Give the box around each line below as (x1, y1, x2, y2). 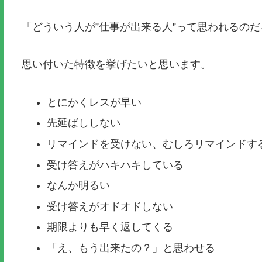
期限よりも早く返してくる (47, 221, 174, 233)
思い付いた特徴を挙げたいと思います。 (21, 58, 211, 71)
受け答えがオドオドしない (47, 200, 174, 212)
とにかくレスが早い (47, 96, 142, 108)
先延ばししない (47, 117, 121, 129)
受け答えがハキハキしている (47, 158, 184, 171)
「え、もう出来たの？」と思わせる (47, 242, 216, 254)
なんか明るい (47, 180, 111, 192)
